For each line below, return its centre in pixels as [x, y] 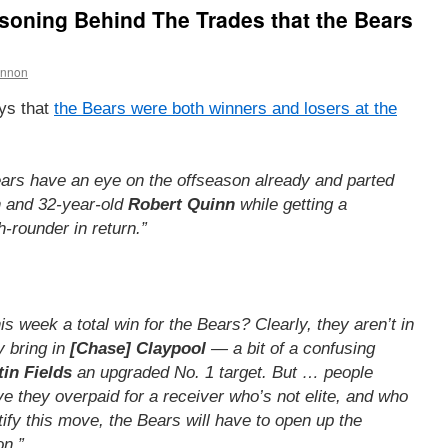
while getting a [291, 204]
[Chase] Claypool [138, 348]
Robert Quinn [181, 204]
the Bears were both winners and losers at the [225, 108]
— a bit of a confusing [290, 348]
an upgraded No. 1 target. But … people [222, 372]
